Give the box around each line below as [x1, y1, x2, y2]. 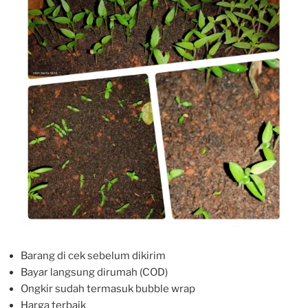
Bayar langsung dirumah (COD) [21, 265, 168, 278]
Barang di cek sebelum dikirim [21, 249, 166, 262]
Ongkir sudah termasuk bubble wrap [21, 282, 195, 295]
